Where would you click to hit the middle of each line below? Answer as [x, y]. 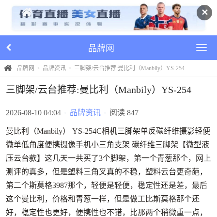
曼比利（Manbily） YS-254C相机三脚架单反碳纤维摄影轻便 [108, 131]
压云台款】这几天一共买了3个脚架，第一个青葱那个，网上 [108, 158]
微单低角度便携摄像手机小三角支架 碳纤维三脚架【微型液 [108, 144]
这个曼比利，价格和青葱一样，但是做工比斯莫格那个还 [103, 199]
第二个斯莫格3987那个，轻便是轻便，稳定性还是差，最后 [107, 185]
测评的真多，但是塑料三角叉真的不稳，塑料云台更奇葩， [107, 171]
